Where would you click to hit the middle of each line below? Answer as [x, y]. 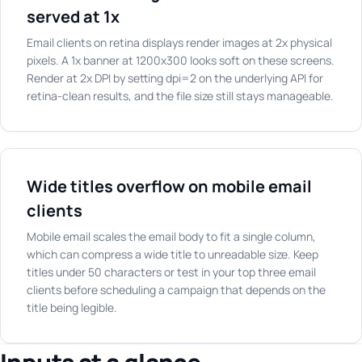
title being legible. [72, 307]
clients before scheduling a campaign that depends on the [176, 290]
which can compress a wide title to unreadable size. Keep [173, 254]
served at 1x [73, 17]
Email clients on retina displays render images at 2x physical [179, 42]
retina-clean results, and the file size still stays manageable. [180, 96]
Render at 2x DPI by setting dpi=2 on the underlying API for [175, 78]
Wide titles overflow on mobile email [169, 186]
